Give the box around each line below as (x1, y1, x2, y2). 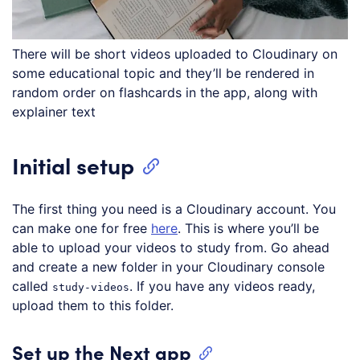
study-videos (52, 280, 129, 293)
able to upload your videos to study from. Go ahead (12, 239, 329, 256)
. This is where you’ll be (178, 219, 319, 236)
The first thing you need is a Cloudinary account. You (12, 200, 336, 217)
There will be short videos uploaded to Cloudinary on (12, 45, 337, 62)
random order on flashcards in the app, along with (12, 84, 317, 100)
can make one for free (12, 219, 151, 236)
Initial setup (12, 149, 134, 180)
